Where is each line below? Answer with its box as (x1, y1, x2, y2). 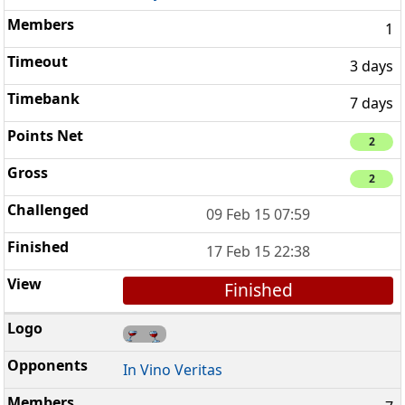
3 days (350, 55, 393, 76)
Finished (223, 278, 293, 303)
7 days (350, 92, 393, 113)
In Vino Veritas (123, 359, 223, 380)
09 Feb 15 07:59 (206, 204, 311, 225)
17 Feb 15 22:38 (206, 241, 311, 262)
